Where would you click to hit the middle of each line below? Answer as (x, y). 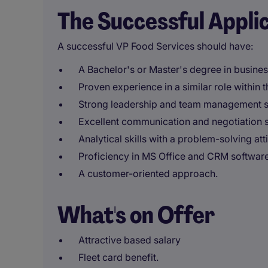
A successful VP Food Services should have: (155, 46)
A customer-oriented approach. (148, 173)
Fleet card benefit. (118, 257)
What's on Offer (136, 215)
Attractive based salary (130, 240)
